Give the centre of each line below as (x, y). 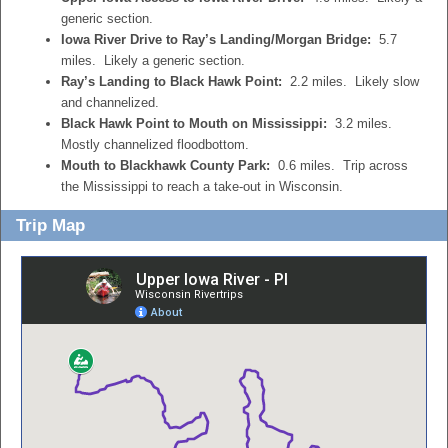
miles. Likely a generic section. (153, 60)
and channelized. (110, 102)
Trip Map (50, 225)
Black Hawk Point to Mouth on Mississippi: (194, 123)
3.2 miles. (359, 123)
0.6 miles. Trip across (339, 165)
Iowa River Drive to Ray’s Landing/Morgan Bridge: (216, 39)
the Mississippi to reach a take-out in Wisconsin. (202, 186)
